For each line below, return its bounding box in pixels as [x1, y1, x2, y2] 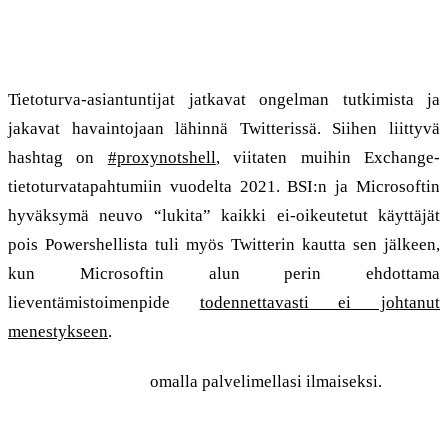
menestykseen [8, 321, 108, 341]
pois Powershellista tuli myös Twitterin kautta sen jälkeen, [8, 234, 440, 254]
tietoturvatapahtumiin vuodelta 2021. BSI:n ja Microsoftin [8, 176, 440, 196]
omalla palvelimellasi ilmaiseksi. [146, 371, 382, 391]
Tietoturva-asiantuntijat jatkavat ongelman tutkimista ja [8, 89, 440, 109]
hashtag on [8, 147, 108, 167]
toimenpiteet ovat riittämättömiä [8, 26, 425, 59]
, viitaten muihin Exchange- [215, 147, 441, 167]
